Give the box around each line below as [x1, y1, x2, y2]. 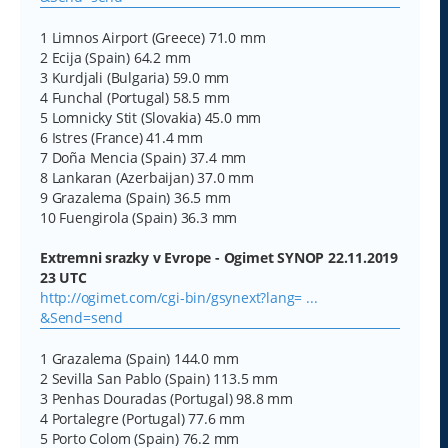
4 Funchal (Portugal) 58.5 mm [40, 87, 230, 107]
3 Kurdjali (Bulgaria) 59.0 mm [40, 67, 230, 87]
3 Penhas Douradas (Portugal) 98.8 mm [40, 388, 293, 408]
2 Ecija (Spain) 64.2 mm [40, 47, 191, 67]
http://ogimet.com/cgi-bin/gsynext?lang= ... [40, 287, 318, 307]
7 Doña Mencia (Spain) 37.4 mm [40, 147, 247, 167]
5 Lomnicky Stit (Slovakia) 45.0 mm [40, 107, 262, 127]
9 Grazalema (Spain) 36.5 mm [40, 187, 231, 207]
